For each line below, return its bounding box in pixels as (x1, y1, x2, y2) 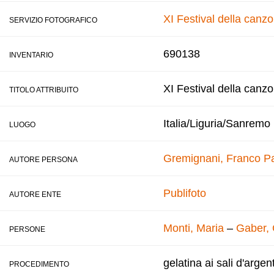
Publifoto (163, 187, 206, 199)
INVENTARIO (9, 51, 53, 59)
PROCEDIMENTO (9, 260, 69, 268)
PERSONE (9, 225, 45, 234)
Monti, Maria (163, 222, 224, 234)
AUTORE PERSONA (9, 155, 78, 164)
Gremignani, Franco (163, 152, 261, 165)
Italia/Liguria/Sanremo (163, 117, 270, 130)
